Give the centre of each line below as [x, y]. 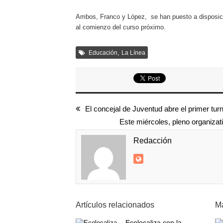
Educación [103, 53]
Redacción [153, 141]
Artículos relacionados [115, 205]
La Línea [133, 53]
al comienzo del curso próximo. [121, 27]
